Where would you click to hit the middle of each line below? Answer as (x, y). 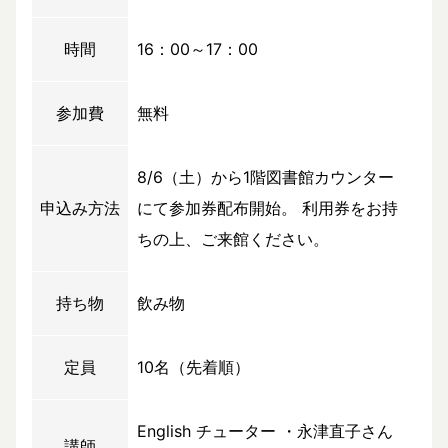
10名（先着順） (193, 367)
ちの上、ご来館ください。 (233, 239)
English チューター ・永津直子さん (265, 431)
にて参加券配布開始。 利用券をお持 (267, 208)
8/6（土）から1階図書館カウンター (265, 177)
